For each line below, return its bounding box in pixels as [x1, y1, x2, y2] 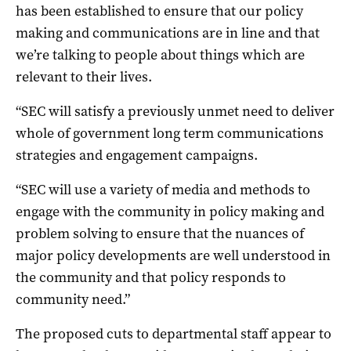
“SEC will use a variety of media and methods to [16, 179, 310, 199]
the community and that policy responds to [16, 267, 286, 287]
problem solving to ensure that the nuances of [16, 223, 304, 243]
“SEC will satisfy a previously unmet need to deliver [16, 101, 335, 121]
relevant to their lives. [16, 67, 152, 86]
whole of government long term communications [16, 123, 324, 143]
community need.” [16, 289, 130, 309]
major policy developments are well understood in [16, 245, 331, 265]
